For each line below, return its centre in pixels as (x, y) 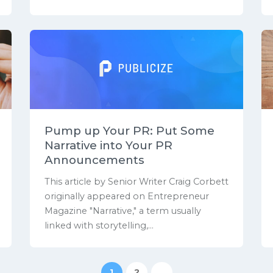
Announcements (94, 160)
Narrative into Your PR (108, 145)
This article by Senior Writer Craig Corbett (136, 181)
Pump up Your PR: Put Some (129, 130)
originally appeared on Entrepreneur (127, 196)
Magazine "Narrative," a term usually (123, 211)
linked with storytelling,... (99, 225)
